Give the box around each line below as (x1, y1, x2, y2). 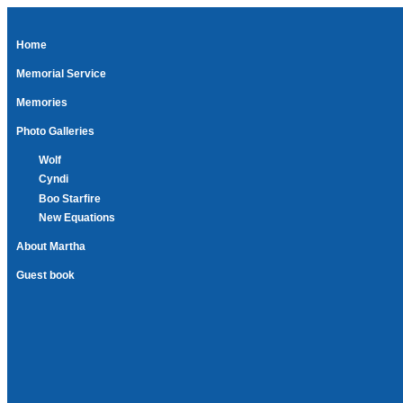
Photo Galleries (16, 125, 94, 138)
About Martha (16, 239, 85, 253)
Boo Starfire (39, 192, 101, 205)
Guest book (16, 268, 75, 282)
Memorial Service (16, 67, 106, 80)
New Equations (39, 210, 115, 224)
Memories (16, 96, 67, 109)
